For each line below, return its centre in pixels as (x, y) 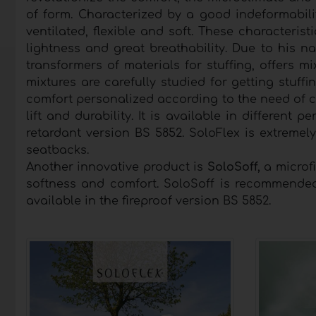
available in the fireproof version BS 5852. (148, 201)
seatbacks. (57, 151)
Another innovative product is (115, 168)
